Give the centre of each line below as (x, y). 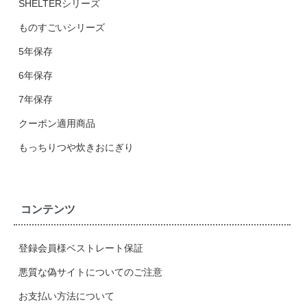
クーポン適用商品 (57, 123)
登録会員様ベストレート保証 (81, 248)
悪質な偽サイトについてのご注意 (90, 272)
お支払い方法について (66, 296)
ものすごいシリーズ (62, 27)
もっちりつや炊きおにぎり (76, 147)
